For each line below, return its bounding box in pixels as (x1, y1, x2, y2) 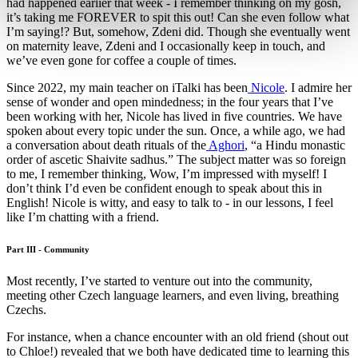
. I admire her (284, 80, 352, 94)
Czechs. (6, 302, 50, 316)
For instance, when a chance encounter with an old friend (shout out (6, 329, 348, 344)
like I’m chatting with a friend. (6, 209, 162, 224)
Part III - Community (6, 244, 89, 254)
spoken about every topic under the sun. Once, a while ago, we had (6, 123, 345, 137)
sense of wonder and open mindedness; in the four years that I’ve (6, 94, 333, 109)
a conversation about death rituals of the (6, 137, 206, 152)
